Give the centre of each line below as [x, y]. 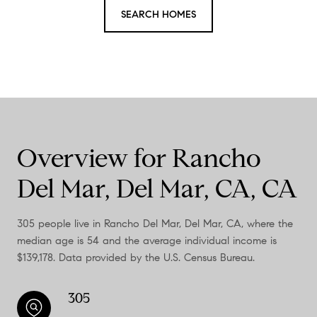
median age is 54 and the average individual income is [147, 240]
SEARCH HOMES [158, 14]
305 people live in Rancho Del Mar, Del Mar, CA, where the [155, 223]
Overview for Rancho [139, 158]
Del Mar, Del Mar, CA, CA [157, 188]
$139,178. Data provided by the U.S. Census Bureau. [136, 257]
